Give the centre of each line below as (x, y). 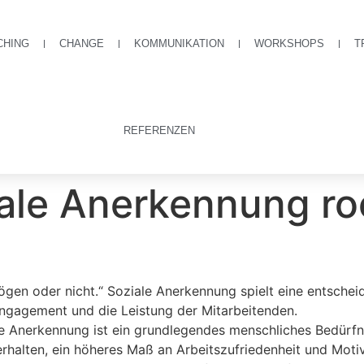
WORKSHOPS (290, 43)
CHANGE (82, 43)
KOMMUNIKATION (180, 43)
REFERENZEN (160, 130)
